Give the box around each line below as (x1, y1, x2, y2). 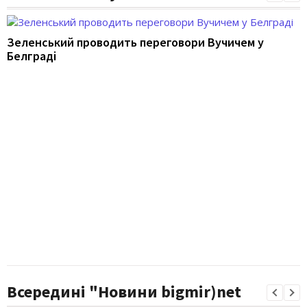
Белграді (7, 47, 56, 64)
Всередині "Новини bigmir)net (7, 281, 241, 303)
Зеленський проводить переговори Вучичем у (7, 34, 264, 50)
